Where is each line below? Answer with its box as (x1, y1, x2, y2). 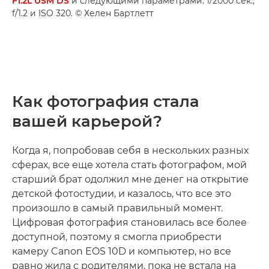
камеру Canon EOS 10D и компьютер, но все (12, 245, 231, 257)
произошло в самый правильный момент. (12, 202, 223, 214)
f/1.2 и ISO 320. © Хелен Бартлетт (12, 7, 154, 19)
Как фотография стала (12, 91, 199, 111)
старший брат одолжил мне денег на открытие (12, 173, 249, 185)
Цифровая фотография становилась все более (12, 216, 247, 228)
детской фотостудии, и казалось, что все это (12, 187, 231, 199)
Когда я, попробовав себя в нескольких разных (12, 144, 249, 156)
